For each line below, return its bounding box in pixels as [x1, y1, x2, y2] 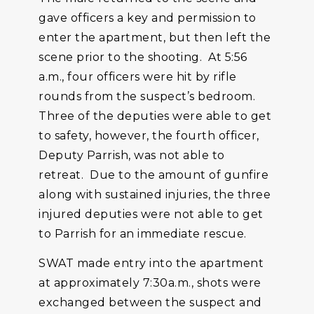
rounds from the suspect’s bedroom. [39, 89, 259, 103]
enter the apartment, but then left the [39, 30, 271, 44]
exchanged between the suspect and [39, 296, 262, 310]
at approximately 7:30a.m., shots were [39, 276, 261, 290]
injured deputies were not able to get [39, 207, 264, 221]
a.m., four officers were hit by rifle [39, 69, 237, 83]
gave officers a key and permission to [39, 11, 257, 25]
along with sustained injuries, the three [39, 187, 271, 201]
